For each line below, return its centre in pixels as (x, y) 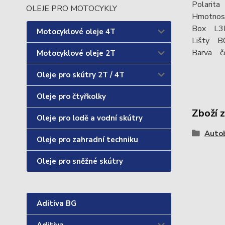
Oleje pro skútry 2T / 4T (81, 75)
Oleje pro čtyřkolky (71, 96)
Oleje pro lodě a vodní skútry (90, 118)
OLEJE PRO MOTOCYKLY (72, 9)
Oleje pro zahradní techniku (87, 140)
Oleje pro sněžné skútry (80, 161)
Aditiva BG (57, 203)
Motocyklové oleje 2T (76, 53)
